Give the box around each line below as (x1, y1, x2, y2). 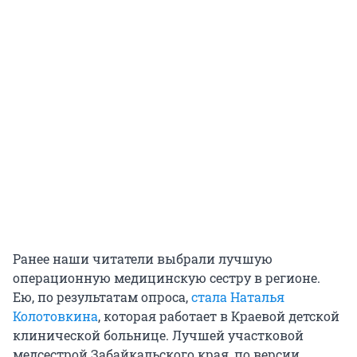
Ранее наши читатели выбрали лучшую (13, 250, 273, 268)
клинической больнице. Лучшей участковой (13, 327, 304, 344)
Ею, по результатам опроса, (13, 288, 191, 306)
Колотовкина (13, 308, 98, 325)
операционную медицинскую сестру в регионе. (13, 269, 320, 287)
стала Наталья (191, 288, 284, 306)
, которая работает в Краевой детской (98, 308, 339, 325)
